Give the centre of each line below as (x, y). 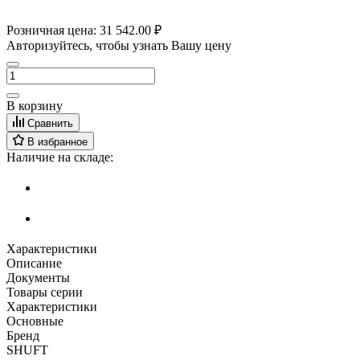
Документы (38, 277)
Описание (34, 263)
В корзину (35, 105)
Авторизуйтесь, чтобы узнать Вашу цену (119, 45)
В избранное (57, 141)
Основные (35, 321)
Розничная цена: (53, 30)
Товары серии (45, 292)
